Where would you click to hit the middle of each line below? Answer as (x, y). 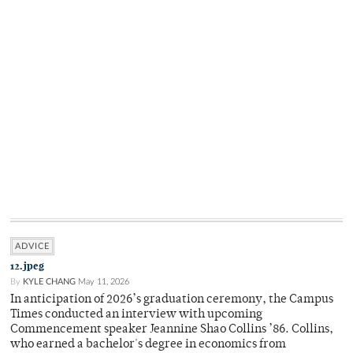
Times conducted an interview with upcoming (136, 315)
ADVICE (32, 247)
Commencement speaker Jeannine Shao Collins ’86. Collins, (172, 330)
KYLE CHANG (49, 282)
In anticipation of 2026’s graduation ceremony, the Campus (172, 300)
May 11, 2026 (104, 282)
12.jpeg (27, 266)
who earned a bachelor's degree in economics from (148, 345)
